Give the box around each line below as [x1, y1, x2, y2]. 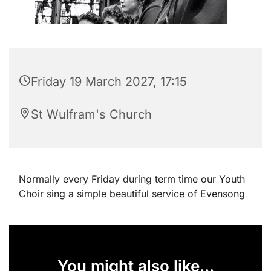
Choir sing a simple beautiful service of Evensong [19, 187, 245, 200]
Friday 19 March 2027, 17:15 [31, 74, 187, 89]
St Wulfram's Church [31, 106, 152, 122]
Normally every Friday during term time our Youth [19, 172, 245, 185]
